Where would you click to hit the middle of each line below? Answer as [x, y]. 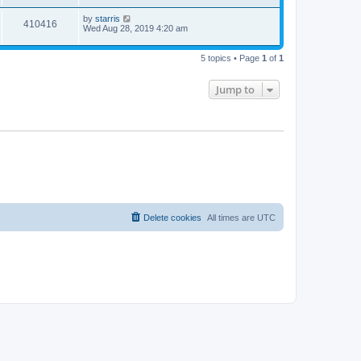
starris [108, 19]
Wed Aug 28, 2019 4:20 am [135, 29]
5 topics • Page [231, 58]
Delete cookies [172, 218]
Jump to [235, 89]
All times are [232, 218]
